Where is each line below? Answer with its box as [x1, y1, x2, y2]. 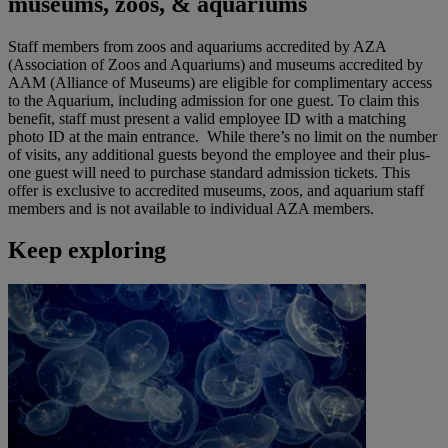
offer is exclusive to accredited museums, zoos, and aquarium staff [8, 181, 424, 199]
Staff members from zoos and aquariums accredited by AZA [8, 37, 386, 55]
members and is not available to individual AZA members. [8, 199, 374, 217]
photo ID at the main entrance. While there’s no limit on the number [8, 127, 437, 145]
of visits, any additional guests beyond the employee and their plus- [8, 145, 430, 163]
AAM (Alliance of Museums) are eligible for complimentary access [8, 73, 432, 91]
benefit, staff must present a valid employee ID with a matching [8, 109, 406, 127]
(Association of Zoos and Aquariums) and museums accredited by [8, 55, 423, 73]
